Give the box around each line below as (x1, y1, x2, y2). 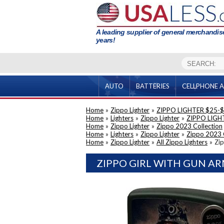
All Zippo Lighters (156, 138, 207, 146)
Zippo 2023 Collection (156, 122, 222, 130)
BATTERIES (135, 82, 169, 90)
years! (96, 36, 115, 44)
